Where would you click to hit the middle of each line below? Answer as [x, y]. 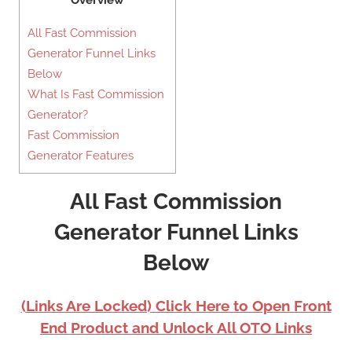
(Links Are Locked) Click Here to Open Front [176, 305]
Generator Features [81, 155]
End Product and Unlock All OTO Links [176, 327]
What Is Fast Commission [96, 94]
